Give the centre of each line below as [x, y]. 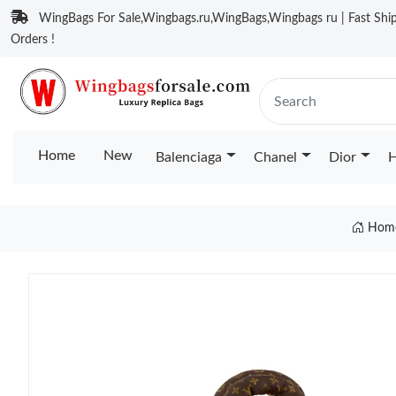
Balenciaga [189, 157]
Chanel [275, 157]
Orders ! [33, 40]
